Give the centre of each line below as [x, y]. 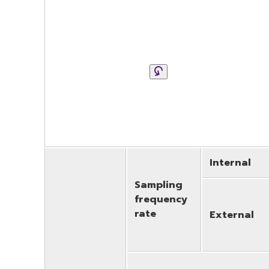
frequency [161, 199]
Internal [230, 162]
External [232, 215]
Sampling [159, 185]
